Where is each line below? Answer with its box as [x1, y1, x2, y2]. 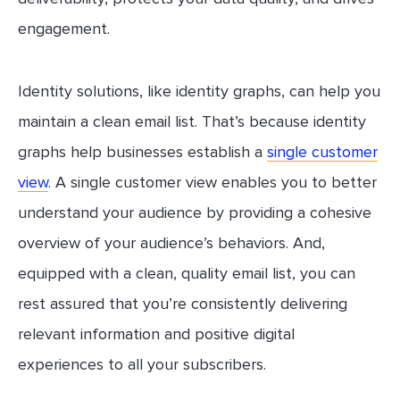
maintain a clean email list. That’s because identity [18, 111, 366, 131]
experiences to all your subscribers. [18, 354, 266, 374]
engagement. [18, 18, 114, 38]
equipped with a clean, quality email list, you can [18, 262, 355, 283]
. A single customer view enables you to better [48, 171, 377, 192]
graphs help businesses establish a [18, 141, 267, 162]
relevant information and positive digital [18, 323, 295, 344]
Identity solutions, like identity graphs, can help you [18, 80, 380, 101]
